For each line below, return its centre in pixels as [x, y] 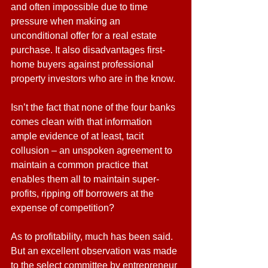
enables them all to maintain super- [85, 179]
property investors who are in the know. [93, 79]
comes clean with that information [83, 122]
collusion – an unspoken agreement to [93, 150]
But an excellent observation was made [95, 251]
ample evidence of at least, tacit [78, 136]
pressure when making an [67, 21]
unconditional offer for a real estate [85, 36]
